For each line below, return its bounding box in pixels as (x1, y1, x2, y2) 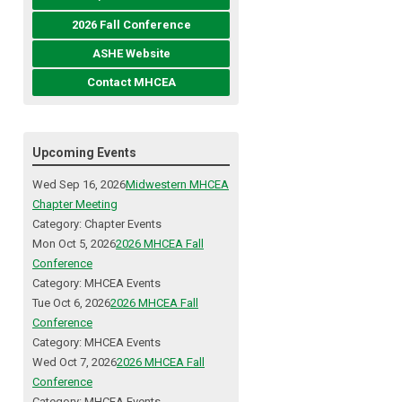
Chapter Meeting (32, 197, 118, 212)
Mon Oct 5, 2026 (32, 237, 116, 251)
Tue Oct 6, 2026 (32, 296, 110, 310)
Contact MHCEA (86, 75, 176, 90)
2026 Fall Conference (71, 18, 191, 32)
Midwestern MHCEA (126, 178, 229, 192)
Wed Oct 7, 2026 (32, 355, 117, 370)
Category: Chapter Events (32, 217, 162, 232)
